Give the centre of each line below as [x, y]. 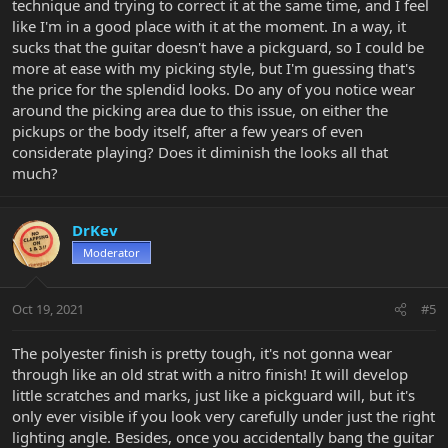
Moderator [111, 252]
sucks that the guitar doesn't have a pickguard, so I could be [218, 46]
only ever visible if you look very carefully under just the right [223, 416]
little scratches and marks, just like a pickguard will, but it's [213, 395]
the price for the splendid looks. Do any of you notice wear [213, 88]
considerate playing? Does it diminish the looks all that [200, 151]
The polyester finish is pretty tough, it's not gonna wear [202, 353]
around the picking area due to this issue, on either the [200, 109]
